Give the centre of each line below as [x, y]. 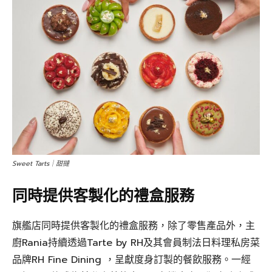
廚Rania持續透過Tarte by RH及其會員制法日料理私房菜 [136, 243]
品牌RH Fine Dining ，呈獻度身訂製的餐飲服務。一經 [131, 260]
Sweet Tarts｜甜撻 [41, 164]
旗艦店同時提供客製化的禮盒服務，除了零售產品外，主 [134, 226]
